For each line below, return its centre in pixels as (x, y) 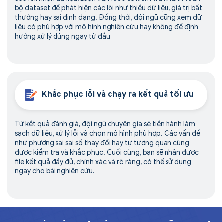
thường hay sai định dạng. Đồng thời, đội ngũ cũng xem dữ (108, 17)
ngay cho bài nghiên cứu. (55, 171)
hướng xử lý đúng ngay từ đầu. (63, 36)
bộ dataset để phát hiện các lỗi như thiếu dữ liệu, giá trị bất (109, 8)
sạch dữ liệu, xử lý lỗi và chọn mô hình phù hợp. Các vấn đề (108, 133)
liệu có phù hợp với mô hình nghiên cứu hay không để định (107, 27)
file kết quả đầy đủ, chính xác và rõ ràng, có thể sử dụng (103, 162)
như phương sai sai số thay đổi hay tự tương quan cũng (102, 143)
